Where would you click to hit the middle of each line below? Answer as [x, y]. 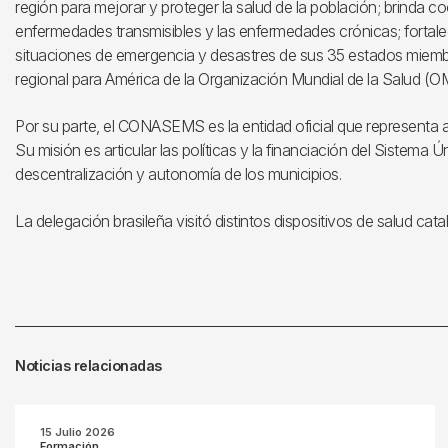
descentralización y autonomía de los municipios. [178, 174]
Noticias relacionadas [88, 365]
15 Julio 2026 [77, 432]
